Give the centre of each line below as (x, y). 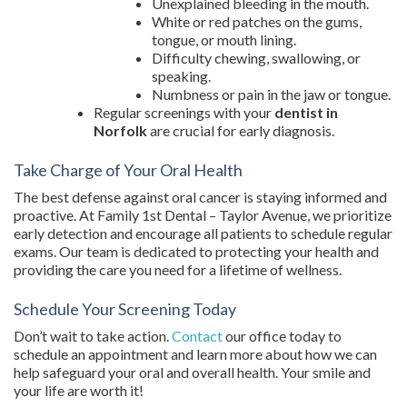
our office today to (283, 336)
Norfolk (120, 130)
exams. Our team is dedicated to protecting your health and (196, 251)
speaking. (181, 76)
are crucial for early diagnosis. (241, 130)
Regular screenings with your (184, 112)
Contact (199, 336)
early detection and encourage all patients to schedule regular (203, 233)
